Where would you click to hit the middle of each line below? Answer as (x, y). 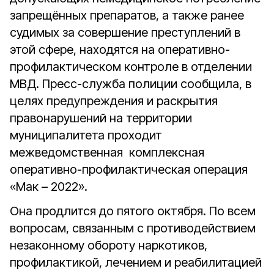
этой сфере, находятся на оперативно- (120, 50)
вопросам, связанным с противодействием (133, 228)
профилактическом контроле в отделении (131, 67)
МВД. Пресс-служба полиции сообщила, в (131, 84)
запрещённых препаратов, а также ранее (127, 15)
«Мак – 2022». (50, 187)
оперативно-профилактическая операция (129, 169)
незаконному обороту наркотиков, (109, 245)
